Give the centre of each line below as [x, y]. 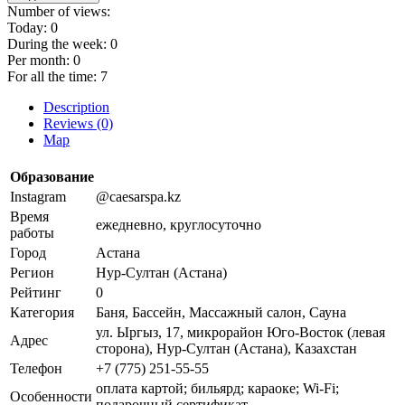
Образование [52, 176]
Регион [32, 272]
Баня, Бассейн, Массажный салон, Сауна [221, 312]
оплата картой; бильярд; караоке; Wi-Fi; [217, 388]
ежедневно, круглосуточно [179, 224]
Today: [29, 28]
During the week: [59, 44]
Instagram [38, 196]
